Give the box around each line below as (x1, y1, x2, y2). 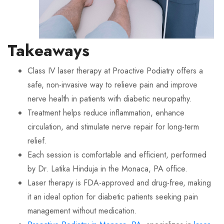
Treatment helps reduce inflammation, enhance (27, 107, 184, 118)
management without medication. (27, 205, 137, 216)
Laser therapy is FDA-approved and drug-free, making (27, 177, 211, 188)
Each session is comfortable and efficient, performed (27, 149, 206, 160)
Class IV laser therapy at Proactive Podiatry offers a (27, 65, 203, 76)
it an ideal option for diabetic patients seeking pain (27, 191, 198, 202)
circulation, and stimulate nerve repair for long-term (27, 121, 199, 132)
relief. (27, 135, 47, 146)
